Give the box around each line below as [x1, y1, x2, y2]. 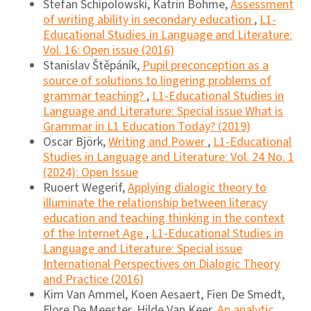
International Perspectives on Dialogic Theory [43, 255, 280, 273]
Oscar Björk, [43, 133, 108, 151]
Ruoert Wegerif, [43, 178, 128, 196]
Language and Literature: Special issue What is [43, 102, 283, 120]
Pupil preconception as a [142, 56, 269, 74]
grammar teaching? [43, 87, 146, 105]
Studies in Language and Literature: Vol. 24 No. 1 [43, 148, 294, 166]
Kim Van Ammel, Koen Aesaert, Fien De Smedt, [43, 285, 285, 303]
